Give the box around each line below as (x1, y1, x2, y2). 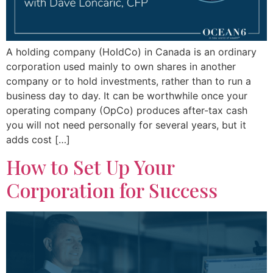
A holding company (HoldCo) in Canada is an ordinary (6, 46, 257, 58)
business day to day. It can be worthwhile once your (6, 90, 247, 102)
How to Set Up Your (6, 154, 174, 180)
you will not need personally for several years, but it (6, 119, 246, 132)
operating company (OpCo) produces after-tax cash (6, 104, 247, 117)
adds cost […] (6, 133, 70, 146)
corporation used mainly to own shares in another (6, 60, 236, 73)
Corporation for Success (6, 177, 218, 204)
